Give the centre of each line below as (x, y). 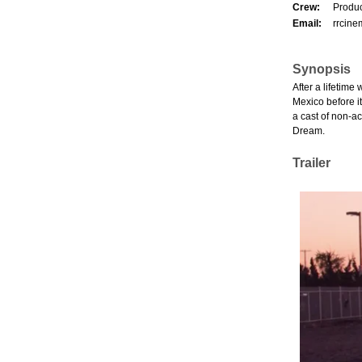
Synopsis (322, 69)
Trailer (311, 162)
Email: (307, 23)
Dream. (309, 130)
